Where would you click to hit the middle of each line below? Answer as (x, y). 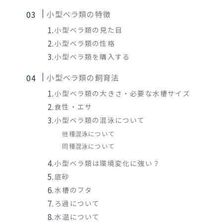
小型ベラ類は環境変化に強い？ (108, 163)
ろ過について (77, 203)
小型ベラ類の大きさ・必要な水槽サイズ (122, 93)
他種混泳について (88, 134)
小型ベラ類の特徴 (79, 14)
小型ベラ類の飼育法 (83, 78)
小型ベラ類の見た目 (89, 30)
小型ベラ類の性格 (85, 43)
